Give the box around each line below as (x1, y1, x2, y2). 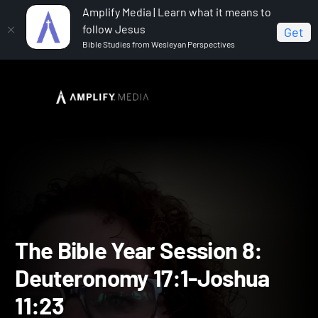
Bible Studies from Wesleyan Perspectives (82, 39, 235, 49)
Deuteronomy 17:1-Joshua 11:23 (11, 109, 167, 123)
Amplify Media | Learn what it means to (82, 5, 271, 18)
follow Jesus (82, 22, 146, 35)
